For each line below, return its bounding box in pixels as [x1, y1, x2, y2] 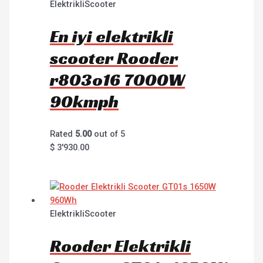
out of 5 [92, 129, 126, 140]
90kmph [50, 90, 119, 113]
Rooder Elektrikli [50, 234, 191, 257]
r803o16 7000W [50, 69, 186, 92]
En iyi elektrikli [50, 25, 174, 48]
